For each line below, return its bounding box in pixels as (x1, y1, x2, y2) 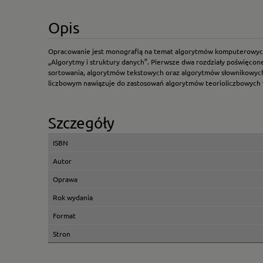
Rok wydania (53, 192, 93, 202)
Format (53, 210, 76, 220)
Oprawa (53, 174, 77, 184)
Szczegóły (48, 113, 114, 132)
